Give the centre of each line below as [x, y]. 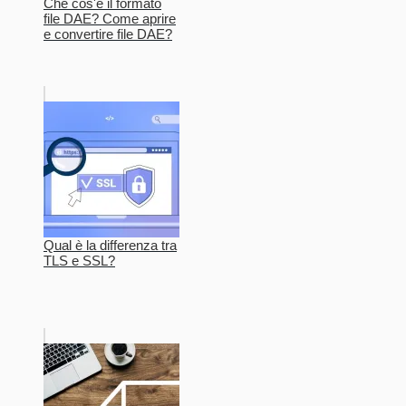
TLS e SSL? [79, 260]
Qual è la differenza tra [110, 245]
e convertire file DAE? [108, 34]
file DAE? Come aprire [110, 18]
